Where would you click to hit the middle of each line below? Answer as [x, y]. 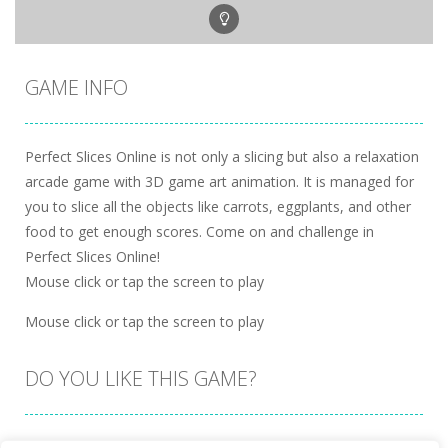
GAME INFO [76, 88]
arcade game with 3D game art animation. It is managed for [219, 182]
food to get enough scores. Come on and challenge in [199, 232]
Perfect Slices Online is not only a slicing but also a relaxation [222, 157]
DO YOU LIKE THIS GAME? [141, 379]
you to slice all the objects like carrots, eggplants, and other [218, 207]
